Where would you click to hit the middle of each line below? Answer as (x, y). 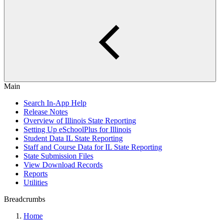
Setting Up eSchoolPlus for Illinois (77, 129)
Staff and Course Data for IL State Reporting (93, 147)
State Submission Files (58, 156)
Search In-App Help (55, 103)
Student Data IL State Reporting (73, 138)
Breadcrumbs (25, 199)
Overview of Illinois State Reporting (80, 121)
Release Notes (46, 112)
